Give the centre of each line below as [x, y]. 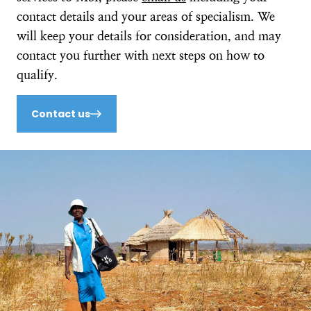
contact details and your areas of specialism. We [146, 16]
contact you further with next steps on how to [141, 55]
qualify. [37, 75]
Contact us [61, 114]
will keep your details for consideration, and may [149, 36]
